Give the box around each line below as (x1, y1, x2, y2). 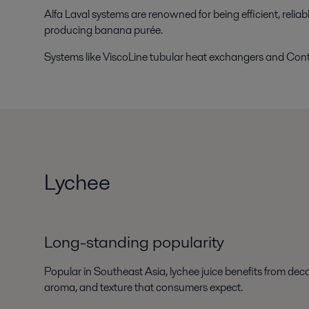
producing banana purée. (44, 22, 163, 39)
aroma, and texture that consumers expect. (44, 279, 243, 295)
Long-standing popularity (44, 230, 224, 253)
